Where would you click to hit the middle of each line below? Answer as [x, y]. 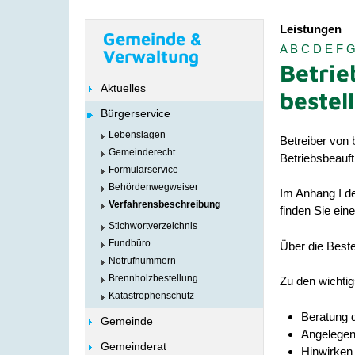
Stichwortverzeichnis [153, 226]
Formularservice [143, 170]
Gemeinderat [134, 346]
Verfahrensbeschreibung [164, 204]
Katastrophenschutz [151, 296]
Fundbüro [130, 243]
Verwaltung [151, 56]
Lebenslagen [137, 135]
